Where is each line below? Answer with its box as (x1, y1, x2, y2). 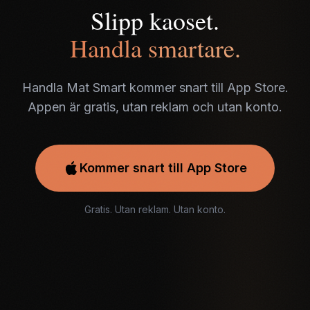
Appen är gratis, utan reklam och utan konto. (28, 100, 282, 114)
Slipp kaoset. (91, 3, 219, 37)
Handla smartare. (69, 31, 241, 64)
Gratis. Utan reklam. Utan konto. (84, 203, 226, 215)
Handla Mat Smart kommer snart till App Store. (21, 80, 289, 95)
